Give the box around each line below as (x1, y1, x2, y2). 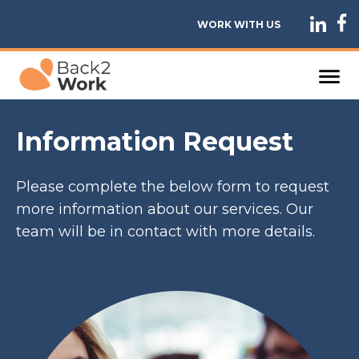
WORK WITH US (197, 18, 280, 30)
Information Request (16, 126, 293, 158)
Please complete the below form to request (16, 177, 329, 196)
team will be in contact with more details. (16, 222, 315, 240)
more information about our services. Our (16, 200, 313, 218)
